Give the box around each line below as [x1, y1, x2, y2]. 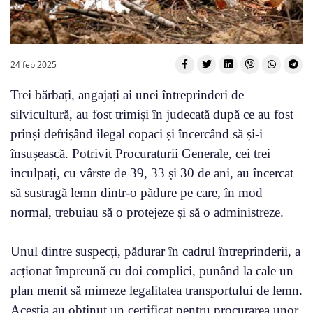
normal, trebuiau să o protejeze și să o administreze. [10, 204, 284, 219]
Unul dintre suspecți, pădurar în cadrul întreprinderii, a [10, 243, 300, 259]
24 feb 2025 [10, 58, 57, 71]
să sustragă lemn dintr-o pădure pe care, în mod [10, 184, 263, 200]
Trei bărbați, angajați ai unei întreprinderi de [10, 87, 244, 102]
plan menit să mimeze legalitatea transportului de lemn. [10, 282, 303, 298]
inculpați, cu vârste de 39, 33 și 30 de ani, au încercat [10, 165, 293, 180]
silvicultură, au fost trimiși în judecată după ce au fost [10, 106, 293, 122]
